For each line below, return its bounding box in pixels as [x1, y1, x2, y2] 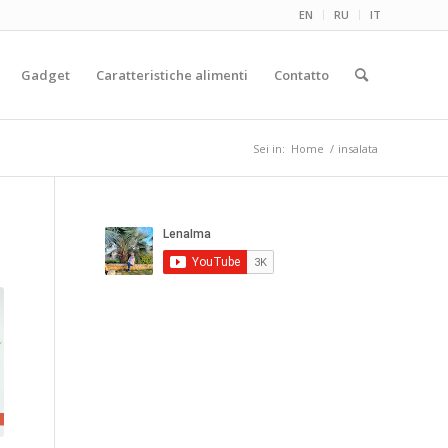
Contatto [274, 66, 329, 84]
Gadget [21, 66, 70, 84]
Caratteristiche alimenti [96, 66, 248, 84]
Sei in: [253, 141, 285, 156]
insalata [338, 141, 378, 156]
